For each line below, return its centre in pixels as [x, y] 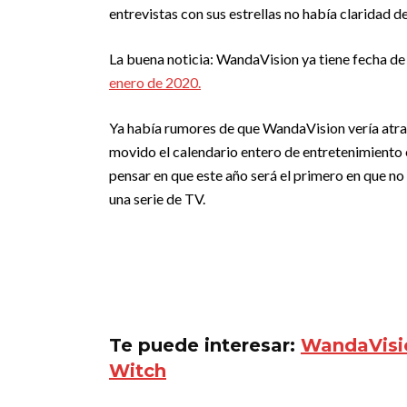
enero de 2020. [155, 82]
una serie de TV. [157, 199]
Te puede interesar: [205, 345]
